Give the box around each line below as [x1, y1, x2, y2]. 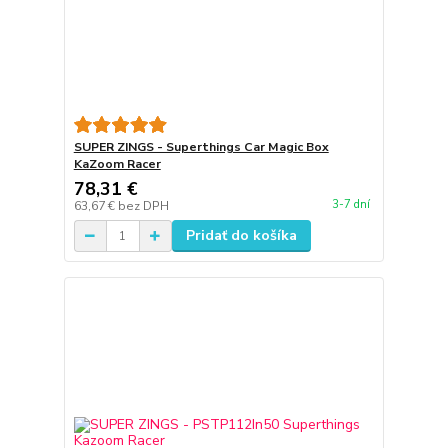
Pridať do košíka [185, 226, 297, 246]
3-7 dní [331, 196, 370, 212]
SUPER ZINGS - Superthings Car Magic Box [73, 139, 329, 156]
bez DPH [117, 198, 169, 215]
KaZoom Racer [73, 156, 161, 173]
